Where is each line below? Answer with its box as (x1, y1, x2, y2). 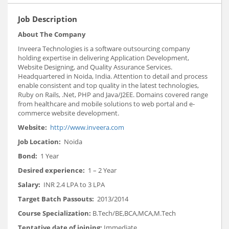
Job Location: (18, 137, 64, 147)
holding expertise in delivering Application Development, (18, 53, 189, 63)
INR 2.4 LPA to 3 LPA (42, 180, 105, 190)
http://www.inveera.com (50, 123, 124, 132)
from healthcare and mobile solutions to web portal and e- (18, 99, 195, 109)
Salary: (18, 180, 42, 190)
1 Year (39, 151, 59, 161)
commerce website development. (18, 108, 119, 118)
